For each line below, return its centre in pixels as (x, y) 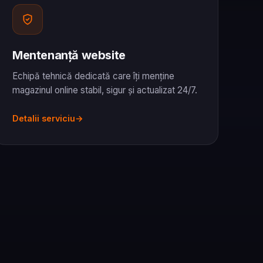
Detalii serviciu (44, 118)
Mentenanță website (69, 55)
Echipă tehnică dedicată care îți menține (93, 76)
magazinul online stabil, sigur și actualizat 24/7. (105, 90)
